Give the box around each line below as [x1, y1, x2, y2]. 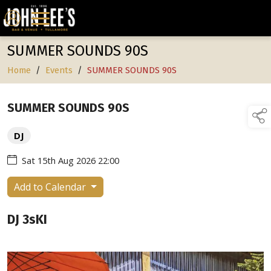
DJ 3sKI [7, 211, 47, 227]
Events [45, 65, 73, 76]
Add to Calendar [14, 180, 88, 194]
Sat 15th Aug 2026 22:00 [22, 154, 119, 166]
